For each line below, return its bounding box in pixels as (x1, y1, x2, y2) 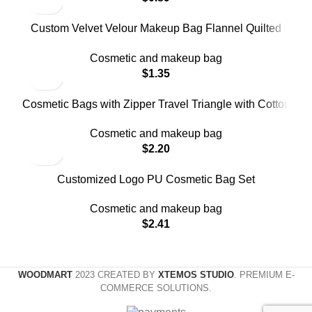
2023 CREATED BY (75, 270, 158, 281)
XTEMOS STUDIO (157, 270, 234, 281)
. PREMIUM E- (233, 270, 295, 281)
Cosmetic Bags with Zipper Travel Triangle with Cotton (22, 97, 290, 110)
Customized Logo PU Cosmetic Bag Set (57, 173, 255, 186)
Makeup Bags (122, 38, 190, 50)
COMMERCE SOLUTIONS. (100, 283, 212, 294)
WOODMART (17, 270, 72, 281)
